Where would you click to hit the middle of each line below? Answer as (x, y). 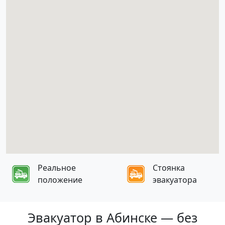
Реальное (57, 168)
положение (60, 180)
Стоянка (169, 168)
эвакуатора (175, 180)
